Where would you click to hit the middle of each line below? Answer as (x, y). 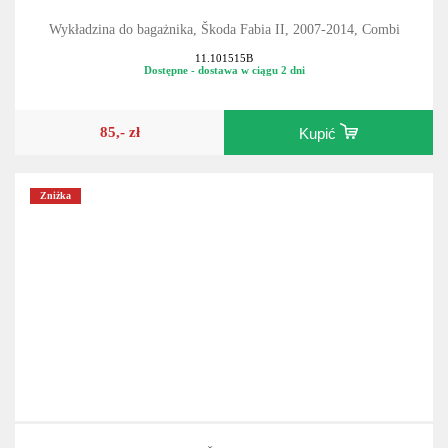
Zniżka (56, 196)
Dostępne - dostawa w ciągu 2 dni (224, 69)
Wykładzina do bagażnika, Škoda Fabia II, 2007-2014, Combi (224, 30)
